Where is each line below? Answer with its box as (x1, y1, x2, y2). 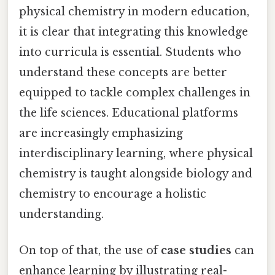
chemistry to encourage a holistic (19, 187, 206, 201)
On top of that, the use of (19, 243, 161, 257)
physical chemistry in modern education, (19, 4, 249, 18)
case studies (161, 243, 231, 257)
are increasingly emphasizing (19, 126, 183, 140)
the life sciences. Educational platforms (19, 106, 238, 120)
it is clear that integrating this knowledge (19, 25, 248, 39)
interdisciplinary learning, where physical (19, 146, 253, 160)
